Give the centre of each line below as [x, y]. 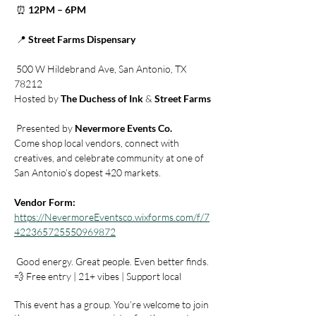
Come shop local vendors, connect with [98, 143]
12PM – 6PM [57, 10]
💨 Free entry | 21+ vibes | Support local [98, 276]
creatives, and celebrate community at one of [110, 158]
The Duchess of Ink [102, 98]
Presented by [45, 128]
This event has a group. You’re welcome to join [111, 304]
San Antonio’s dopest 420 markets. [87, 172]
